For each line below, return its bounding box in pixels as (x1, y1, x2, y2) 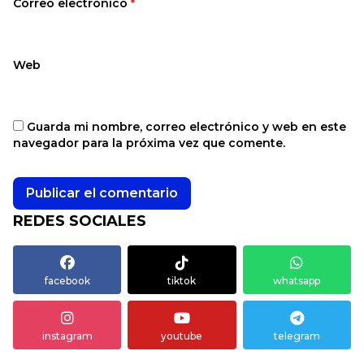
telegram (273, 330, 320, 343)
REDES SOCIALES (13, 212, 146, 231)
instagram (41, 330, 93, 343)
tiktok (167, 275, 197, 288)
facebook (44, 275, 90, 288)
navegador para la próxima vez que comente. (13, 136, 285, 151)
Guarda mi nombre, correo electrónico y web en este (27, 119, 346, 135)
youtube (161, 330, 203, 343)
